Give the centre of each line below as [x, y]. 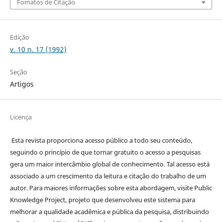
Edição [19, 37]
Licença [21, 117]
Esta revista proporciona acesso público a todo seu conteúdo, [101, 140]
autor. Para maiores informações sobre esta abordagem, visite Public [111, 188]
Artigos [22, 84]
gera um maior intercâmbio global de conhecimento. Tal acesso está [110, 164]
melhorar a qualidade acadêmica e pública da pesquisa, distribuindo [109, 211]
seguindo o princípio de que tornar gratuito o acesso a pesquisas [105, 152]
